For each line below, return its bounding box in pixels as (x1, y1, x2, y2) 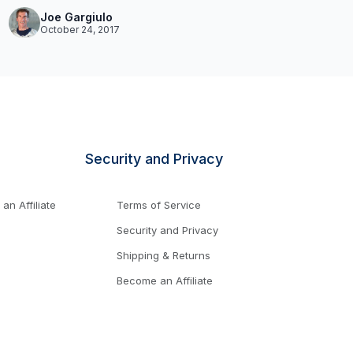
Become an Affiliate (117, 273, 213, 287)
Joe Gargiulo (39, 9, 113, 24)
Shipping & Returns (117, 248, 210, 262)
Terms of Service (117, 198, 201, 211)
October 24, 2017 (39, 23, 120, 35)
